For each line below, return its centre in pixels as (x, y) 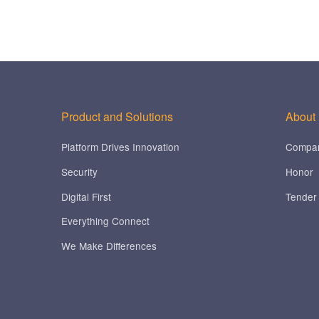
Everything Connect (105, 221)
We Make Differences (109, 245)
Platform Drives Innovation (120, 147)
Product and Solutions (117, 117)
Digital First (86, 196)
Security (79, 172)
